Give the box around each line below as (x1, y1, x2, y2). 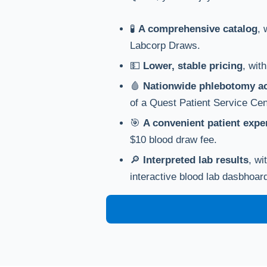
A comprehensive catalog (138, 23, 257, 35)
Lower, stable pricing (139, 60, 243, 72)
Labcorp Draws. (129, 40, 200, 51)
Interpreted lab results (142, 154, 249, 166)
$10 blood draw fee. (129, 134, 217, 145)
